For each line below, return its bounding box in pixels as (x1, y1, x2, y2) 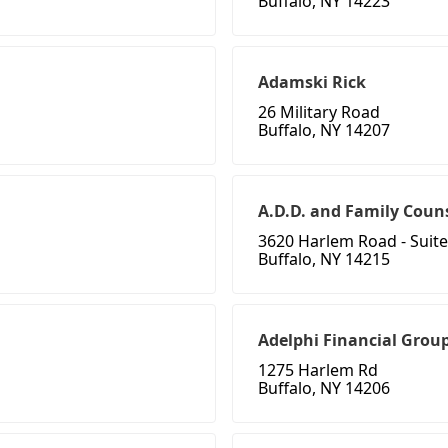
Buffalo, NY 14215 (258, 248, 390, 271)
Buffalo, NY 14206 (258, 377, 390, 400)
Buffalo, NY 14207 (258, 119, 390, 142)
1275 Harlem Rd (258, 359, 378, 382)
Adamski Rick (258, 71, 366, 94)
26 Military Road (258, 101, 380, 124)
